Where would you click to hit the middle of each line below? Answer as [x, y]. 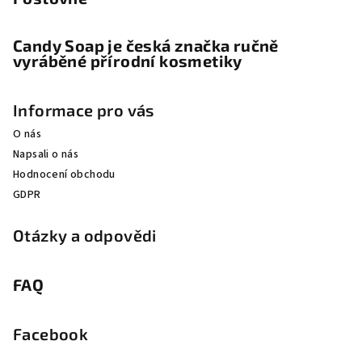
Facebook [51, 334]
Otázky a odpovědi [85, 236]
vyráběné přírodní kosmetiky [128, 61]
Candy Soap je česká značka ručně [146, 46]
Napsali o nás [46, 155]
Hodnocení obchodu [64, 175]
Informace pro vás [84, 110]
